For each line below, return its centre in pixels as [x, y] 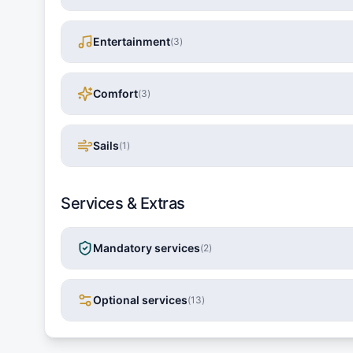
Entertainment [132, 42]
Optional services [140, 300]
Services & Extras [123, 204]
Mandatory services [147, 248]
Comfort [115, 94]
